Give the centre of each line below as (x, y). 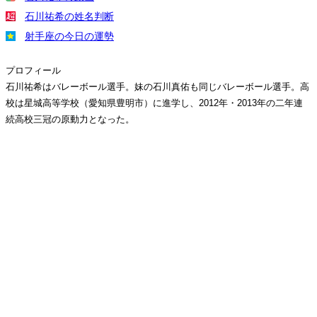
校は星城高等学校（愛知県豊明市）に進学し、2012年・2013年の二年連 (154, 103)
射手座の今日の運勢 (69, 36)
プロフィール (33, 70)
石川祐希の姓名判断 (69, 16)
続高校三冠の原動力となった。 (70, 119)
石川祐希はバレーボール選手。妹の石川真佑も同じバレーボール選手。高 (157, 87)
